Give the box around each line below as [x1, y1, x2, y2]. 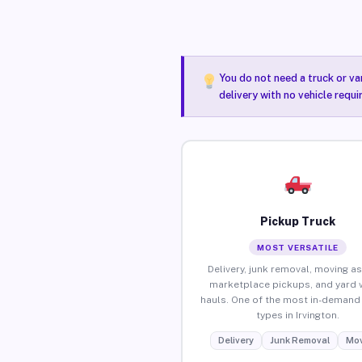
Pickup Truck [260, 214, 336, 228]
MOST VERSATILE [257, 242, 339, 252]
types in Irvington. [256, 309, 340, 321]
